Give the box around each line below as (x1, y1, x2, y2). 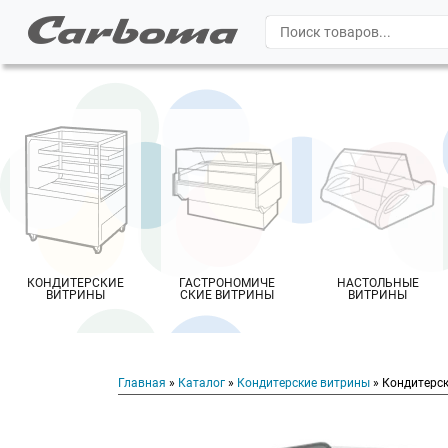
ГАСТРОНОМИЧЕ (178, 276, 275, 290)
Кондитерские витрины (237, 376, 370, 390)
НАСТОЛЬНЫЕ (336, 276, 419, 290)
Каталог (178, 376, 225, 390)
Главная (118, 376, 166, 390)
